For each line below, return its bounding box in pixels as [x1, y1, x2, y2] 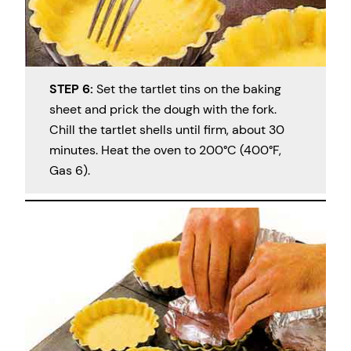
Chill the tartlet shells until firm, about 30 [49, 121, 284, 138]
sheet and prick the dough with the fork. [49, 100, 277, 118]
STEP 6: [49, 80, 93, 97]
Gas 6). [49, 161, 90, 179]
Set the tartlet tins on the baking [92, 80, 281, 97]
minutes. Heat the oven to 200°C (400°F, [49, 141, 281, 158]
